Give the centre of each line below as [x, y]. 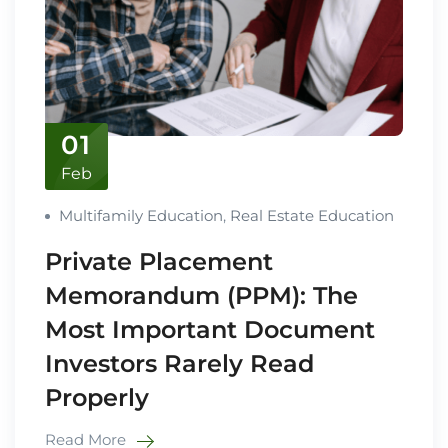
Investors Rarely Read [179, 364]
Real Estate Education [312, 216]
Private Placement [159, 262]
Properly [97, 398]
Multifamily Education [141, 216]
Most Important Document [210, 330]
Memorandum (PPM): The [201, 296]
